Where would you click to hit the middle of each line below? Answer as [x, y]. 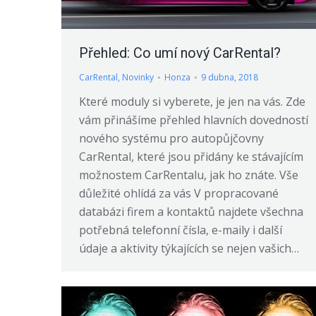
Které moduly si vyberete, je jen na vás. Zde [192, 102]
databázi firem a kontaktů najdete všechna [191, 212]
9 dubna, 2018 [230, 78]
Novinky [138, 78]
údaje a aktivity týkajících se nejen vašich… [189, 249]
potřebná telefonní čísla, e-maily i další [181, 230]
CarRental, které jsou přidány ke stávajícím [191, 157]
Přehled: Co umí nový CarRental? [180, 53]
